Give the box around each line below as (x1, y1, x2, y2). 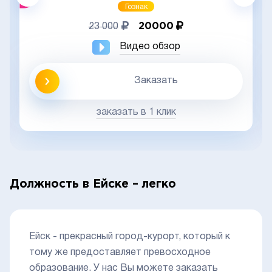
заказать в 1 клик (96, 108, 176, 117)
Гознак (124, 4, 148, 11)
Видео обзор (119, 42, 180, 52)
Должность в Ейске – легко (10, 179, 176, 190)
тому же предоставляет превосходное (29, 248, 211, 257)
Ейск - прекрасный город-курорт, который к (29, 233, 230, 242)
